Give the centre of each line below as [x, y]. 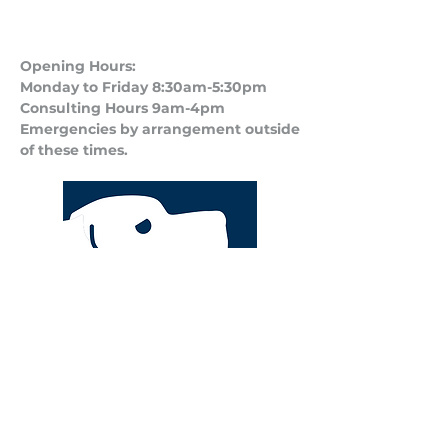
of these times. [74, 150]
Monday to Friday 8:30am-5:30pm [143, 87]
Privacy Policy [160, 348]
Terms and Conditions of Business [160, 400]
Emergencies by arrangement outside [160, 129]
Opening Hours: [78, 66]
